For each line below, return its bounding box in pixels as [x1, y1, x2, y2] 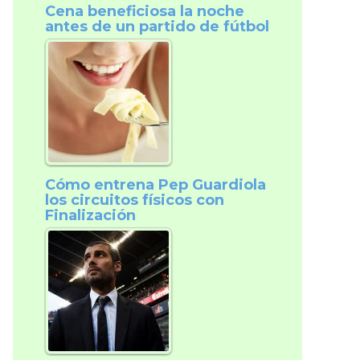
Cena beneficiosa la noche [45, 2, 244, 20]
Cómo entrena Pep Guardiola [45, 176, 266, 194]
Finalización [45, 207, 136, 224]
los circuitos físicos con [45, 191, 224, 209]
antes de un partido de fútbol [45, 18, 269, 35]
